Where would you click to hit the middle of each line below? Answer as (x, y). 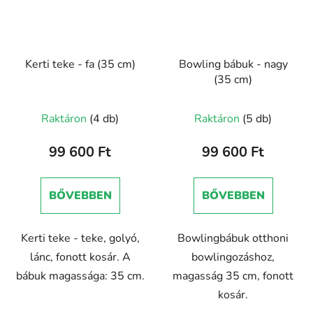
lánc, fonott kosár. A (80, 257)
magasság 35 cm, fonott (233, 276)
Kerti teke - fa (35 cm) (80, 64)
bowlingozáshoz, (233, 257)
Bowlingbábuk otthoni (233, 238)
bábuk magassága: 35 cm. (80, 276)
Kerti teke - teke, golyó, (80, 238)
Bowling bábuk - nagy (233, 64)
